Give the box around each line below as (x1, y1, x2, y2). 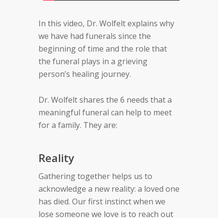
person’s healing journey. (38, 69, 131, 80)
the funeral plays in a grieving (38, 56, 147, 67)
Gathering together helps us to (38, 171, 152, 182)
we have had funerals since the (38, 31, 151, 42)
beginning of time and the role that (38, 43, 167, 54)
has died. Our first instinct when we (38, 196, 165, 207)
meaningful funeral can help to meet (38, 107, 172, 118)
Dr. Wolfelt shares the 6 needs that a (38, 94, 172, 106)
